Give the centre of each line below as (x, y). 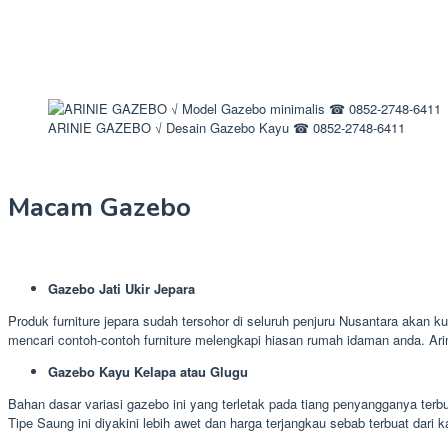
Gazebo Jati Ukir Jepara (121, 289)
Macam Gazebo (99, 208)
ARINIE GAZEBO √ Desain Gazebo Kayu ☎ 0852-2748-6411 (226, 127)
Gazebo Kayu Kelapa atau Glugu (148, 372)
